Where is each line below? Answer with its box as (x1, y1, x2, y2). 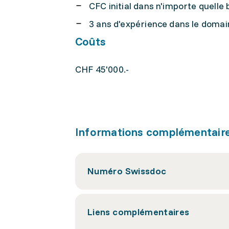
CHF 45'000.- (75, 63, 129, 75)
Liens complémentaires (87, 206, 190, 218)
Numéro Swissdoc (87, 165, 167, 177)
